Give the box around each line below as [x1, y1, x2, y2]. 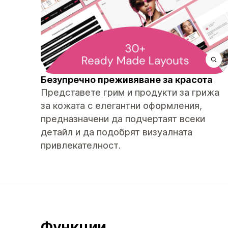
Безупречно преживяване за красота [41, 74, 213, 85]
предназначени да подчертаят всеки [41, 113, 205, 124]
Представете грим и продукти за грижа [41, 87, 219, 98]
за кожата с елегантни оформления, [41, 100, 202, 111]
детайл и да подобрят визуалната [41, 127, 192, 137]
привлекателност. [41, 140, 121, 151]
